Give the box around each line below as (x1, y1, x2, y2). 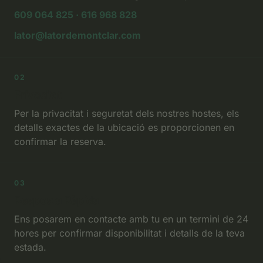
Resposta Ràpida (14, 193, 99, 207)
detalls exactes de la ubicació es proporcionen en (14, 122, 234, 133)
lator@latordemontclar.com (14, 29, 141, 41)
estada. (14, 241, 46, 253)
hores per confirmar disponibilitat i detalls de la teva (14, 227, 245, 239)
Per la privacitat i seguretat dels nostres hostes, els (14, 107, 239, 119)
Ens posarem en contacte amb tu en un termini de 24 (14, 213, 248, 225)
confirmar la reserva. (14, 136, 106, 147)
